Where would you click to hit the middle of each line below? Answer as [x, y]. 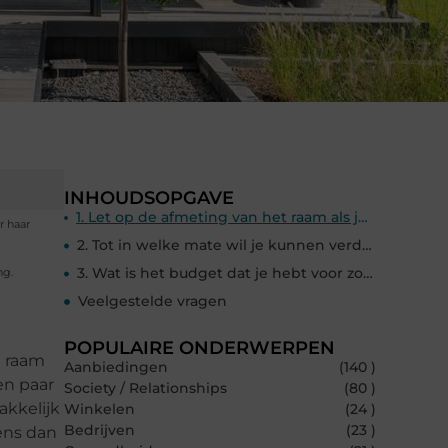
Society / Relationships [145, 388]
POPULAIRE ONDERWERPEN [199, 348]
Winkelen [99, 409]
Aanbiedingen [116, 367]
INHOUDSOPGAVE [149, 198]
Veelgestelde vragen [152, 301]
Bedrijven [99, 430]
